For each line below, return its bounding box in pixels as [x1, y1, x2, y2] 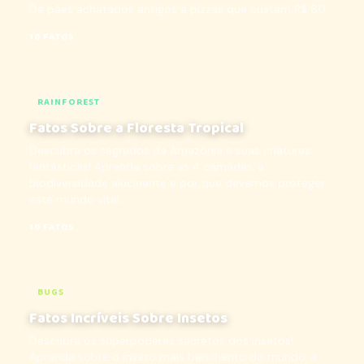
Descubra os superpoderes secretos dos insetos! [29, 334, 293, 348]
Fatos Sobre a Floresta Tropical [29, 117, 244, 140]
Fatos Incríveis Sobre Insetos [29, 307, 227, 330]
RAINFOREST [37, 95, 101, 110]
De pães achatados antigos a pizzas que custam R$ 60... [29, 2, 332, 16]
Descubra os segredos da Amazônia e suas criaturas [29, 144, 310, 158]
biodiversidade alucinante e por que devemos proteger [29, 176, 325, 190]
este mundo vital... [29, 193, 127, 206]
